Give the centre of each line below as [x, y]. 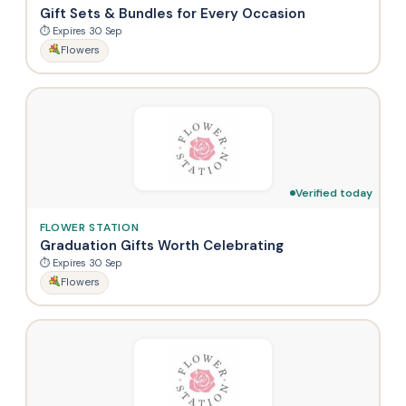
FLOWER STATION [89, 227]
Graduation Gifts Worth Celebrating [161, 245]
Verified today [333, 193]
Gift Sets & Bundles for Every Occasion [172, 13]
